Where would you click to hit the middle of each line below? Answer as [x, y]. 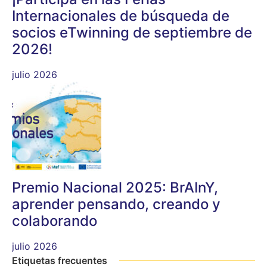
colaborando [55, 221]
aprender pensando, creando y [116, 204]
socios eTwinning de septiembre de [132, 32]
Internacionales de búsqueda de [121, 15]
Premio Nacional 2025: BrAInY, [115, 187]
